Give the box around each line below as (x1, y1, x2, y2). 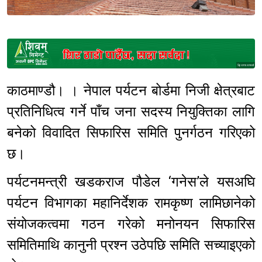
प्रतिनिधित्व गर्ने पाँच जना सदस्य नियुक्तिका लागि (7, 104, 255, 120)
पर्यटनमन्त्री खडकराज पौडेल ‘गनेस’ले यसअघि (7, 174, 255, 191)
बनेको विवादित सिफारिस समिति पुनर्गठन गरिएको (7, 125, 255, 142)
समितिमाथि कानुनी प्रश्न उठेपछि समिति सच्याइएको (7, 237, 255, 254)
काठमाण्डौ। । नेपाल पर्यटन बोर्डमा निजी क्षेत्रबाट (7, 82, 255, 99)
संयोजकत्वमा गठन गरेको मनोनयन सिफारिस (7, 216, 255, 233)
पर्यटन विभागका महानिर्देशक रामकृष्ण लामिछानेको (7, 195, 255, 212)
